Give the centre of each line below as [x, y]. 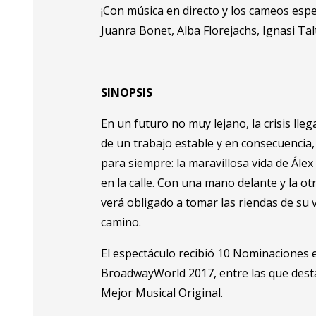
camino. [121, 223]
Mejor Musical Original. [162, 293]
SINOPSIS [127, 93]
